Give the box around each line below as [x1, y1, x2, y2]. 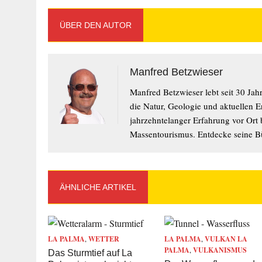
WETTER [88, 234, 119, 244]
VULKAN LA [205, 234, 248, 244]
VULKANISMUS [193, 245, 247, 255]
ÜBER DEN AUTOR [60, 20, 132, 30]
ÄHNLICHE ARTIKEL [60, 182, 136, 192]
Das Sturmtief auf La [48, 248, 132, 258]
